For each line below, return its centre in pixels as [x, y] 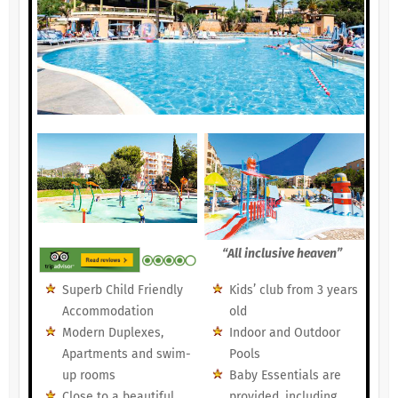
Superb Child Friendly [122, 291]
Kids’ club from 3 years [293, 291]
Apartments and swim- [126, 354]
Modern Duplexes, [112, 333]
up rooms [88, 376]
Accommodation [107, 312]
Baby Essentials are [285, 376]
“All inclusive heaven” [283, 254]
